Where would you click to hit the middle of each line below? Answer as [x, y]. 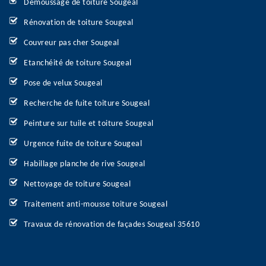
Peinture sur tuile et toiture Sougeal [89, 124]
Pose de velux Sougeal [63, 83]
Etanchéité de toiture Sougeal [78, 63]
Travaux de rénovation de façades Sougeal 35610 [112, 225]
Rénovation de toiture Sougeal [79, 23]
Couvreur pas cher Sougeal [72, 43]
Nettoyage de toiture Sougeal [77, 184]
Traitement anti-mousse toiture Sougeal [96, 205]
